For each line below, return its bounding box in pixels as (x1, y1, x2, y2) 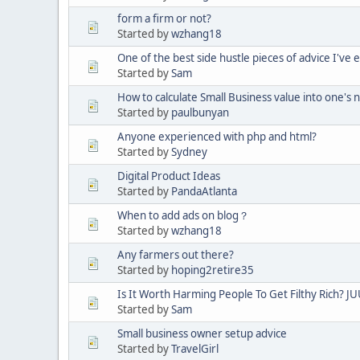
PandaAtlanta (171, 183, 237, 198)
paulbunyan (171, 104, 229, 120)
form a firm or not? (117, 10, 211, 26)
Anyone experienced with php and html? (117, 129, 317, 144)
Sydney (171, 144, 207, 159)
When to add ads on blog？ (117, 207, 249, 223)
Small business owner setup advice (117, 325, 287, 341)
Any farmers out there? (117, 247, 234, 262)
